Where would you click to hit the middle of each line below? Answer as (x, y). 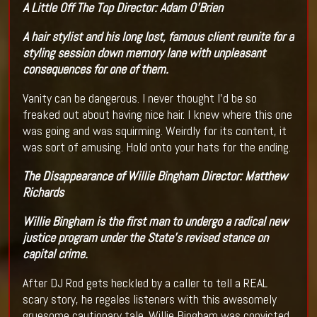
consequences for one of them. (95, 69)
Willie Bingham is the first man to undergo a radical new (155, 221)
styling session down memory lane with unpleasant (144, 52)
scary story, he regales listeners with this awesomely (149, 299)
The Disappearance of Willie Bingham (110, 175)
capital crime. (55, 253)
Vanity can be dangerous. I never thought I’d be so (139, 98)
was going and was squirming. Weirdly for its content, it (154, 130)
